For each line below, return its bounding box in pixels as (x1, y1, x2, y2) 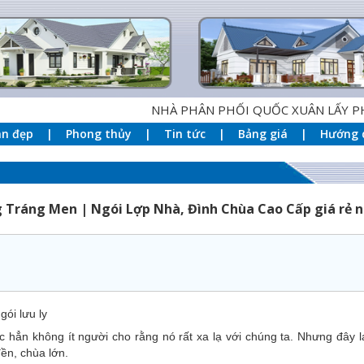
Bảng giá (238, 126, 288, 141)
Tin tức (164, 126, 206, 141)
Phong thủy (66, 126, 132, 141)
